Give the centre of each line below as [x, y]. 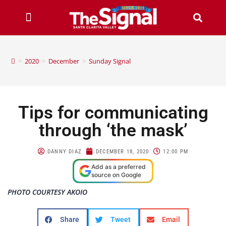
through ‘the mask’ [113, 130]
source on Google [116, 175]
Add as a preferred [119, 166]
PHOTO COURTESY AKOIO [47, 192]
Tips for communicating [113, 112]
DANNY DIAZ [64, 151]
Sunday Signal [110, 61]
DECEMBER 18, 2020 [122, 151]
